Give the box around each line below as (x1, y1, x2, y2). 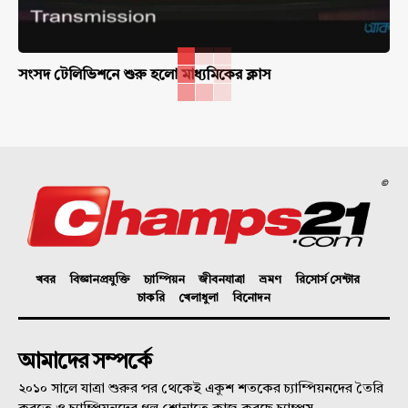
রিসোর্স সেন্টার (294, 274, 360, 287)
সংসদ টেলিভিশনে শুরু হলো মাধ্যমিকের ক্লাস (18, 68, 270, 84)
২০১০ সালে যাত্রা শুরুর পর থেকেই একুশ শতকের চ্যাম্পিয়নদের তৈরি (18, 382, 383, 397)
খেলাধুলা (178, 292, 219, 305)
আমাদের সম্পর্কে (18, 352, 151, 374)
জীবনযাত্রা (198, 274, 245, 287)
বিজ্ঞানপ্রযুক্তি (68, 274, 130, 287)
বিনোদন (232, 292, 270, 305)
